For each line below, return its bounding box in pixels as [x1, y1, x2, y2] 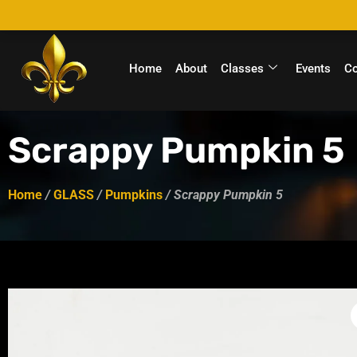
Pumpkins [105, 187, 163, 202]
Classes [221, 61, 265, 76]
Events [296, 61, 331, 76]
